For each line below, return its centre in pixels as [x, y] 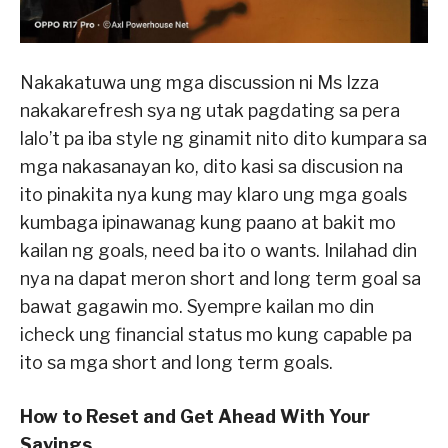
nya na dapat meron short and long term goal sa [220, 278]
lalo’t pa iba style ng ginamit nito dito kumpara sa [223, 138]
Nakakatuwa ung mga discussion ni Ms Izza [199, 82]
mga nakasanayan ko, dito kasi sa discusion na [211, 166]
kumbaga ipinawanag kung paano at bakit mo [208, 222]
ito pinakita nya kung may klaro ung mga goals [213, 194]
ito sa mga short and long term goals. [176, 362]
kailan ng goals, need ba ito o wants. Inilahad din [218, 250]
